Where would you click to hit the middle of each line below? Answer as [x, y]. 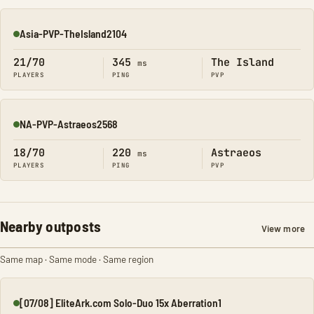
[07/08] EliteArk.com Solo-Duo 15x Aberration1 [121, 302]
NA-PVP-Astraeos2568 [69, 124]
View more [283, 228]
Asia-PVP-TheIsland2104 [73, 33]
